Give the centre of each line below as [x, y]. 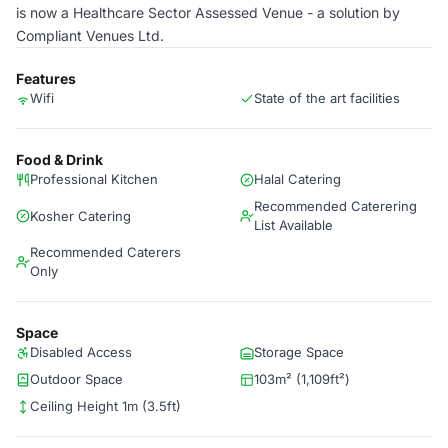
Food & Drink [59, 159]
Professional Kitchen [94, 179]
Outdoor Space [76, 379]
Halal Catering [297, 179]
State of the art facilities [327, 98]
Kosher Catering [80, 215]
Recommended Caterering [335, 206]
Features [46, 78]
